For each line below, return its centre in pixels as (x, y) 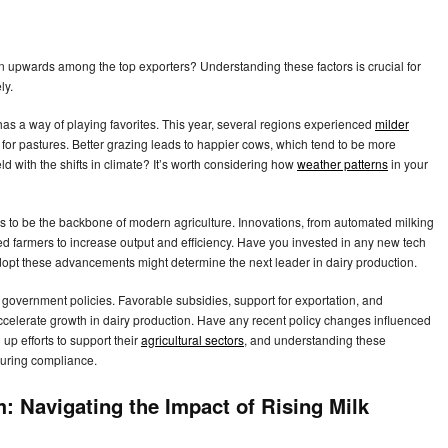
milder (392, 124)
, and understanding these (315, 340)
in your (408, 164)
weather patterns (342, 164)
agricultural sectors (192, 340)
